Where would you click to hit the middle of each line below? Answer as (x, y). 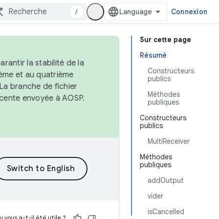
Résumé (153, 55)
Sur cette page (165, 40)
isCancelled (166, 212)
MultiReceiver (169, 141)
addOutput (166, 180)
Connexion (189, 12)
